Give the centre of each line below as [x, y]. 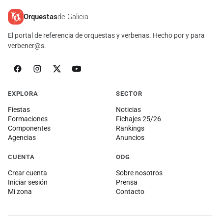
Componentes [29, 128]
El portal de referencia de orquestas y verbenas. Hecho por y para [106, 35]
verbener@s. [27, 46]
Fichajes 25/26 [138, 119]
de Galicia [73, 16]
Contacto [130, 192]
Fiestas [19, 110]
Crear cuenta [27, 173]
